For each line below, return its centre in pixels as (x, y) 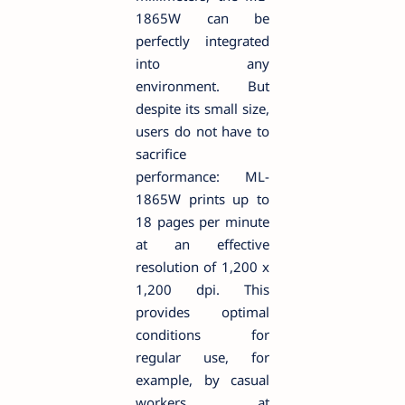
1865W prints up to (202, 198)
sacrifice (161, 153)
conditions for (202, 334)
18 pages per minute (202, 221)
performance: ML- (202, 176)
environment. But (202, 85)
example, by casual (202, 379)
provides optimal (202, 311)
